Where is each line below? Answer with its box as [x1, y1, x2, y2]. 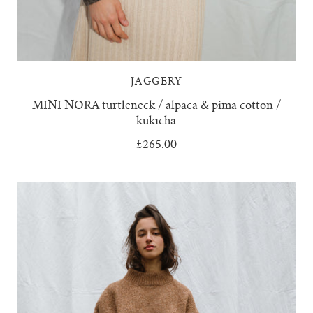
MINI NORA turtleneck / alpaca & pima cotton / [31, 101, 281, 112]
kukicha [136, 116, 177, 128]
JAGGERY [131, 78, 182, 88]
